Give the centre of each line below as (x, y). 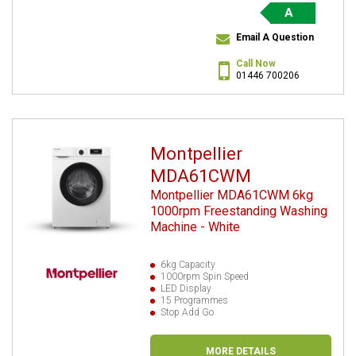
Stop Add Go (188, 312)
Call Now (256, 63)
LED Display (186, 288)
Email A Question (275, 37)
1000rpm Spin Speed (205, 276)
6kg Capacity (188, 264)
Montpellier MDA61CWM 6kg (232, 195)
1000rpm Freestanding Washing (239, 211)
